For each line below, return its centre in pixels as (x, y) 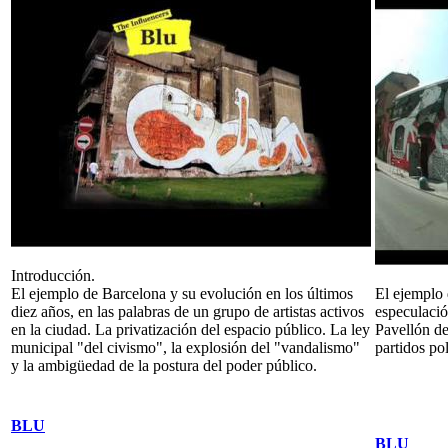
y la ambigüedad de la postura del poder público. (164, 366)
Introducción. (53, 276)
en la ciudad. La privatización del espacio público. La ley (190, 330)
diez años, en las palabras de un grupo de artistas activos (187, 312)
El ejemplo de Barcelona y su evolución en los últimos (182, 294)
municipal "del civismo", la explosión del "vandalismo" (185, 348)
